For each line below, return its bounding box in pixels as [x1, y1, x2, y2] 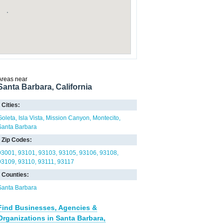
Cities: [1, 102, 20, 109]
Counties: [1, 171, 29, 178]
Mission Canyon [46, 114, 90, 121]
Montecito [93, 114, 119, 121]
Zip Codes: [1, 136, 32, 143]
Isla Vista [18, 114, 43, 121]
